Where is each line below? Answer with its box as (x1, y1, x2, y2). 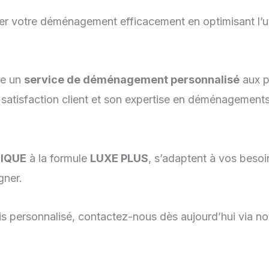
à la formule (26, 151, 90, 165)
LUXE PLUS (90, 151, 148, 165)
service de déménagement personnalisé (24, 73, 240, 86)
